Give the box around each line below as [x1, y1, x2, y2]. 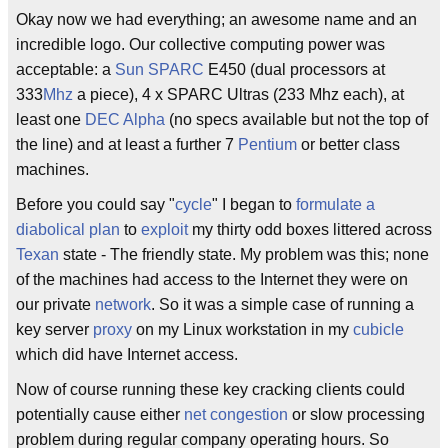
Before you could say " [16, 196, 175, 214]
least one [16, 111, 85, 129]
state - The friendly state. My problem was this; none [59, 246, 429, 264]
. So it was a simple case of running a [151, 296, 414, 314]
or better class [297, 136, 400, 154]
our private [16, 296, 95, 314]
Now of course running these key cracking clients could [16, 381, 405, 399]
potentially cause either [16, 406, 184, 424]
